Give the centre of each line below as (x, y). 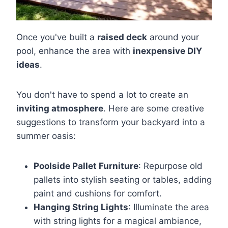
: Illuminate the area (169, 207)
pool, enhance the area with (75, 51)
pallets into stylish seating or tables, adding (123, 180)
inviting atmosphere (60, 109)
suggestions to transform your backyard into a (111, 122)
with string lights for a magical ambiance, (118, 221)
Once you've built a (57, 37)
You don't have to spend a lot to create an (102, 95)
